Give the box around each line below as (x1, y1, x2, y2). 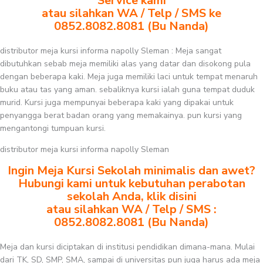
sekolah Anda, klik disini (66, 188, 197, 204)
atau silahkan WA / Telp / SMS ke (42, 5, 221, 21)
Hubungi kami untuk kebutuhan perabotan (18, 176, 245, 191)
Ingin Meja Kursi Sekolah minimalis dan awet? (8, 163, 255, 178)
